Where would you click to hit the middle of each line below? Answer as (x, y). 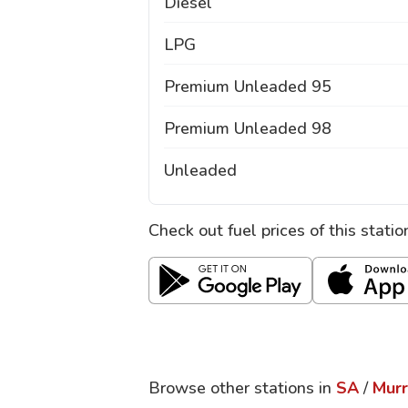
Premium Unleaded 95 (248, 87)
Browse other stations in (240, 388)
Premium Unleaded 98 (248, 128)
